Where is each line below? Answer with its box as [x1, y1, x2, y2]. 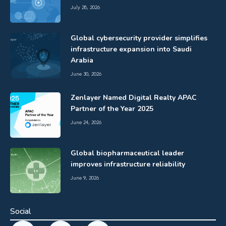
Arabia [71, 55, 93, 66]
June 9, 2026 [71, 176, 99, 181]
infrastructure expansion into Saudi [71, 44, 192, 54]
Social [10, 206, 31, 217]
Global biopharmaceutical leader [71, 148, 184, 158]
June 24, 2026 [71, 120, 101, 126]
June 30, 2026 [71, 72, 101, 77]
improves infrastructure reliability [71, 159, 185, 169]
